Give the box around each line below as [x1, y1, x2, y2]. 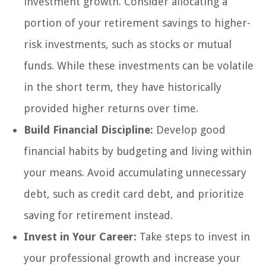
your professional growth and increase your [24, 252, 240, 265]
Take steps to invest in [137, 230, 250, 243]
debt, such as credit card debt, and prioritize [24, 188, 244, 201]
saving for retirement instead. [24, 209, 173, 222]
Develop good [153, 123, 226, 137]
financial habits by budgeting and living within [24, 145, 252, 158]
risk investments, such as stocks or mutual [24, 38, 232, 51]
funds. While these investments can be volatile [24, 59, 254, 72]
